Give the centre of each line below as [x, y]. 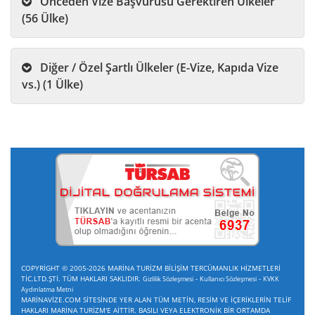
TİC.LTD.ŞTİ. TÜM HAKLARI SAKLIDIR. [82, 278]
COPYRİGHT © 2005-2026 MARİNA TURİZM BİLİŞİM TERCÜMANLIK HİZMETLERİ [151, 268]
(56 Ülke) [54, 18]
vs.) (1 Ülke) [69, 84]
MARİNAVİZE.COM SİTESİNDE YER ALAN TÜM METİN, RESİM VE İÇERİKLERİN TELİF [156, 299]
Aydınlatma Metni [47, 289]
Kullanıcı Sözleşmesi [228, 278]
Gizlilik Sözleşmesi [168, 278]
